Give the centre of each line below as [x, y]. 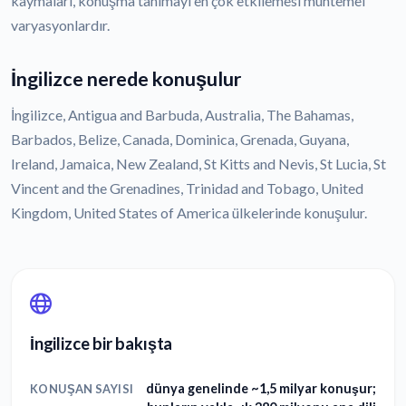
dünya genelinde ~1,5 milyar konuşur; [261, 388]
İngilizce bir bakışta [101, 344]
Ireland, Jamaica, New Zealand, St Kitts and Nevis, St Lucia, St [198, 164]
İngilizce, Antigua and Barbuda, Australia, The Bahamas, [182, 115]
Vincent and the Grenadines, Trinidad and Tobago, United [187, 188]
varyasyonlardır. [60, 25]
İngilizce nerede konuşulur [126, 79]
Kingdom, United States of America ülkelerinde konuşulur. [189, 213]
